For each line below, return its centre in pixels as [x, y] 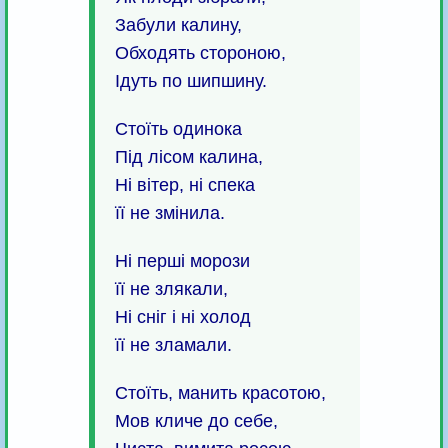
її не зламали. [173, 345]
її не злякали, [171, 289]
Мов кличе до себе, [196, 421]
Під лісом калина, [188, 157]
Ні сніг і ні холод [182, 317]
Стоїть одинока [178, 129]
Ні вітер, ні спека [184, 185]
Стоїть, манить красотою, [220, 393]
